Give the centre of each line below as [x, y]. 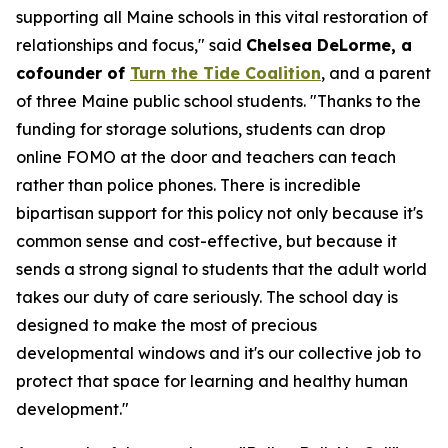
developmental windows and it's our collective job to [218, 353]
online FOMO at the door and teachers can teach [206, 157]
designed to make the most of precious [166, 325]
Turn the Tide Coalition [225, 73]
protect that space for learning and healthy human [212, 381]
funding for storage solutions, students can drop [201, 129]
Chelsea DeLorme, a [329, 45]
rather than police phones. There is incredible [188, 185]
